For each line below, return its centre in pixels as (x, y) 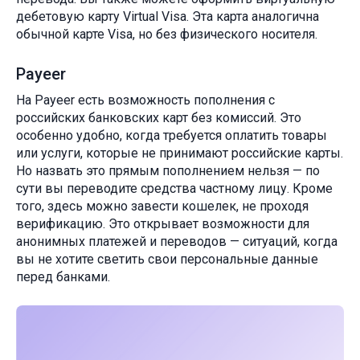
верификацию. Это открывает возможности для (163, 224)
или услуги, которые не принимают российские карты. (180, 153)
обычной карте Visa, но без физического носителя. (168, 35)
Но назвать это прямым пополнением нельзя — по (168, 171)
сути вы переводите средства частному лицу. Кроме (174, 189)
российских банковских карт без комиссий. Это (159, 118)
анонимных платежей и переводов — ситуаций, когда (177, 242)
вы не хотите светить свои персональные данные (167, 260)
